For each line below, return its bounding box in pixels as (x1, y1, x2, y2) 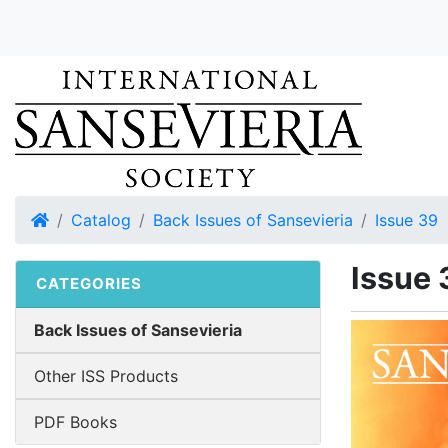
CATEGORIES (36, 274, 142, 293)
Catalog (71, 210, 131, 230)
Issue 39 (375, 210, 438, 230)
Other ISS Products (34, 366, 178, 386)
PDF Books (34, 412, 117, 432)
